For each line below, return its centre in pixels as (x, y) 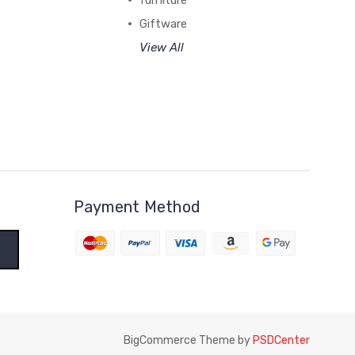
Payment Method (137, 207)
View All (161, 48)
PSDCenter (281, 341)
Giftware (163, 24)
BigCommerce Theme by (188, 341)
